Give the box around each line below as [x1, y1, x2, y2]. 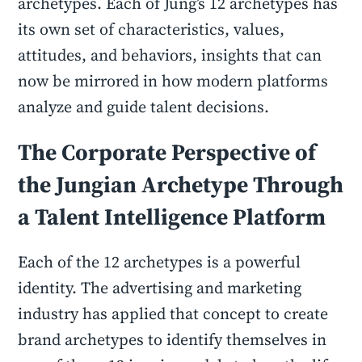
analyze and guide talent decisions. [18, 95, 270, 118]
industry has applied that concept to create [18, 302, 329, 325]
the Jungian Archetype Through [18, 169, 344, 200]
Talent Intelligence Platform [35, 201, 326, 232]
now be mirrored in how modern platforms [18, 69, 329, 92]
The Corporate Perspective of [18, 137, 317, 167]
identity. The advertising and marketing [18, 276, 302, 299]
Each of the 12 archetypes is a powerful [18, 250, 301, 273]
